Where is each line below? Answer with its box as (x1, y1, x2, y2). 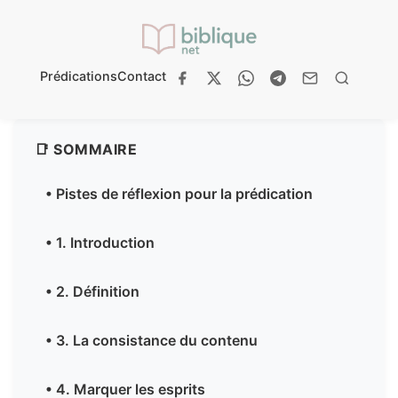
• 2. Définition (45, 283, 139, 301)
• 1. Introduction (45, 234, 155, 252)
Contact (117, 68, 166, 84)
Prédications (40, 68, 117, 84)
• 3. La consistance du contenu (45, 331, 258, 350)
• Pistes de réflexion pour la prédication (45, 185, 313, 203)
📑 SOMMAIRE (35, 140, 137, 158)
